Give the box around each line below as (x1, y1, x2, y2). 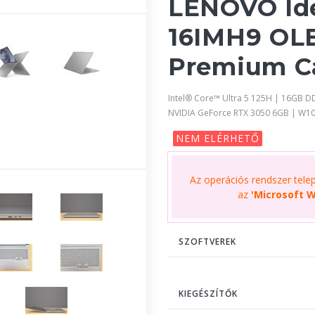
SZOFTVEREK (179, 235, 236, 247)
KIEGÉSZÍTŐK (179, 287, 238, 300)
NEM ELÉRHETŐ (176, 131, 259, 145)
